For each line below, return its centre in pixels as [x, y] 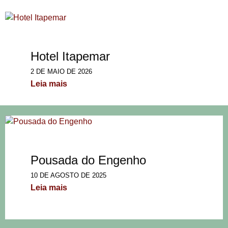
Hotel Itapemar [70, 56]
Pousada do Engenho [88, 160]
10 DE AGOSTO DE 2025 [68, 175]
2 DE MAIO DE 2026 [61, 71]
